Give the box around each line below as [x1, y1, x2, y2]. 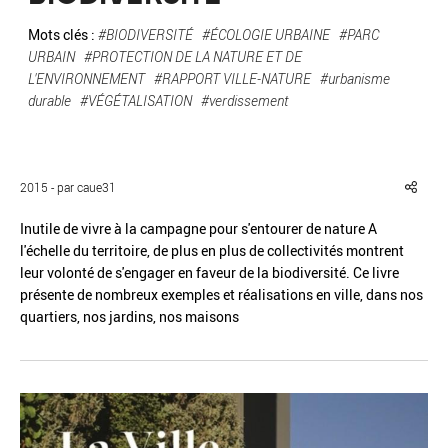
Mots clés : [28, 25, 98, 44]
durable [28, 91, 71, 110]
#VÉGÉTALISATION [80, 91, 192, 110]
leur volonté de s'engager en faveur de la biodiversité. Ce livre [20, 263, 399, 282]
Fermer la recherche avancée [176, 119, 354, 139]
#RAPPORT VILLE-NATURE [154, 69, 311, 88]
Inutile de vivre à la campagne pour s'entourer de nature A [20, 219, 377, 238]
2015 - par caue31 [20, 179, 116, 195]
